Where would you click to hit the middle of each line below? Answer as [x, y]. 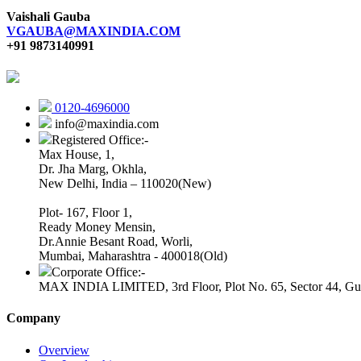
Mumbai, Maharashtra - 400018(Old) [133, 256]
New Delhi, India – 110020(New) [125, 184]
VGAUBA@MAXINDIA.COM [93, 31]
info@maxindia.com [105, 124]
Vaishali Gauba [48, 16]
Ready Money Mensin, [97, 227]
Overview [64, 350]
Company [33, 318]
